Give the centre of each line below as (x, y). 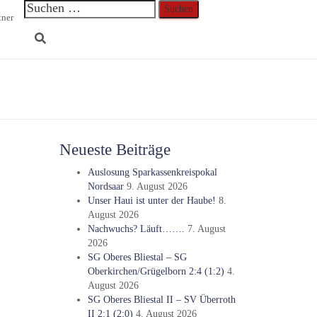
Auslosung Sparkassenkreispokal (152, 172)
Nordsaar (105, 186)
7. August (206, 229)
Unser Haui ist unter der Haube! (151, 201)
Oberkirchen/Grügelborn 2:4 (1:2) (156, 271)
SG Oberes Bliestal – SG (137, 257)
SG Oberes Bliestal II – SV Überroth (161, 300)
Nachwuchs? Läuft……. (136, 229)
